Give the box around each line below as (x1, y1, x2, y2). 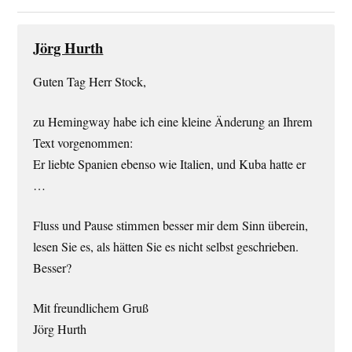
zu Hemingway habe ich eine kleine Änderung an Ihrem (33, 112, 313, 130)
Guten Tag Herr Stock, (33, 72, 147, 90)
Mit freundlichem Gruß (33, 299, 149, 317)
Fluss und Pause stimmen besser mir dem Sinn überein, (33, 217, 309, 235)
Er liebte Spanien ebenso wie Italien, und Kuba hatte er (33, 155, 306, 173)
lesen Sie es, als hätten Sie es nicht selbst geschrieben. (33, 238, 299, 256)
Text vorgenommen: (33, 134, 134, 152)
